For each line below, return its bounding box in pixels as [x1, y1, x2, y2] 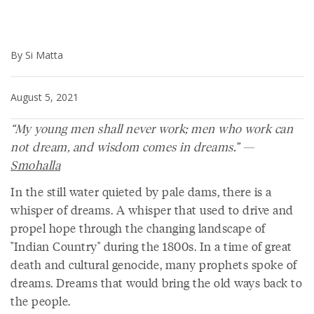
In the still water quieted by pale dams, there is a [11, 183, 272, 200]
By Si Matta [11, 48, 63, 62]
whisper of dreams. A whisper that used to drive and [11, 201, 294, 218]
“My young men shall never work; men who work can [11, 120, 293, 137]
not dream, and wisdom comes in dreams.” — [11, 138, 254, 155]
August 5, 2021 [11, 90, 78, 104]
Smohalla [11, 156, 60, 173]
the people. [11, 292, 71, 309]
